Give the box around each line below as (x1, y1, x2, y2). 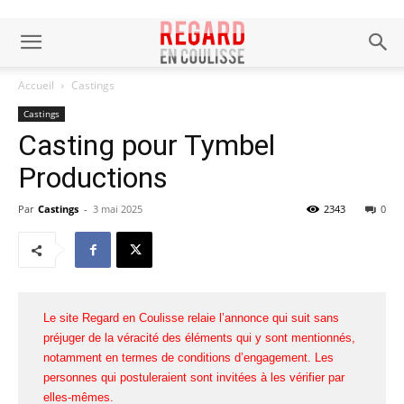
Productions (18, 161, 168, 195)
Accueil (18, 78, 54, 93)
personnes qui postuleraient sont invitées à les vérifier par (43, 371, 344, 384)
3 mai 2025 (93, 202, 142, 216)
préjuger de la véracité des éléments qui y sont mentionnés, (43, 331, 355, 344)
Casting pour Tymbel (18, 128, 275, 162)
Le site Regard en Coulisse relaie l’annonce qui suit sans (43, 311, 339, 325)
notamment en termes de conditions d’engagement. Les (43, 351, 334, 364)
